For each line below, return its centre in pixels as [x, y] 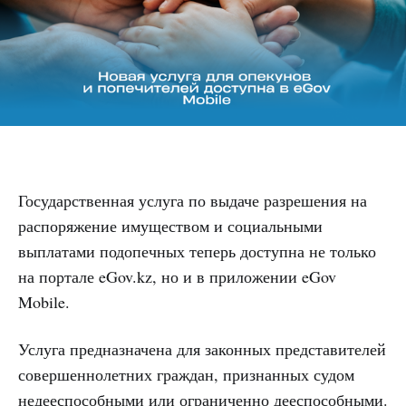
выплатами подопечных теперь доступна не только [197, 251]
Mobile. [47, 302]
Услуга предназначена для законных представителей [202, 349]
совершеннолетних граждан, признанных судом [186, 375]
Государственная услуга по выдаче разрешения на [193, 201]
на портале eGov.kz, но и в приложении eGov [177, 277]
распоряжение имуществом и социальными [170, 226]
